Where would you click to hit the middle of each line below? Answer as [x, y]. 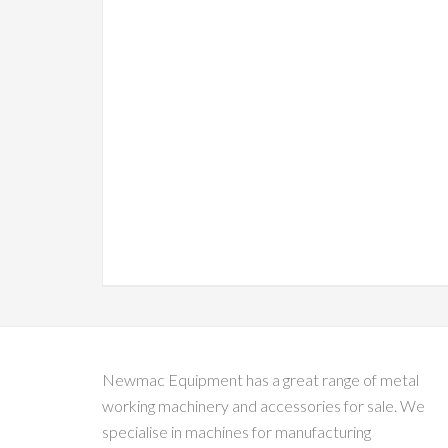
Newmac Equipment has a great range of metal [260, 379]
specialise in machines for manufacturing [236, 431]
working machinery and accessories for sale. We [263, 405]
